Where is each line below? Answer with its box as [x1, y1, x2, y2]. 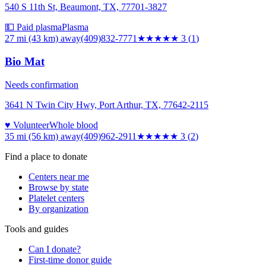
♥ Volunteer [5, 119, 49, 130]
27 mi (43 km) [5, 33, 58, 44]
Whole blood [49, 119, 98, 130]
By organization [28, 203, 88, 214]
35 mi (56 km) [5, 131, 58, 141]
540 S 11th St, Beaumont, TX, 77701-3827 [5, 2, 167, 12]
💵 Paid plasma [5, 22, 62, 33]
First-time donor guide [28, 254, 112, 265]
